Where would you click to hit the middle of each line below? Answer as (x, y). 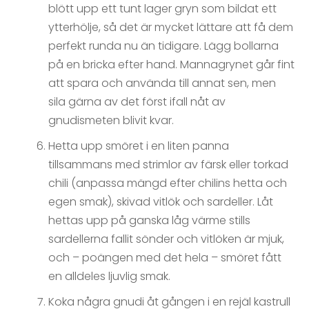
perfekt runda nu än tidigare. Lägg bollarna (163, 46)
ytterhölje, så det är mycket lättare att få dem (171, 28)
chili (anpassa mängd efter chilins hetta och (168, 183)
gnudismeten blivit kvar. (111, 121)
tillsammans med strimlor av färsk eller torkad (168, 165)
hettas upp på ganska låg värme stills (149, 221)
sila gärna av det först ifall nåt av (137, 102)
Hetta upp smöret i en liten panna (139, 146)
